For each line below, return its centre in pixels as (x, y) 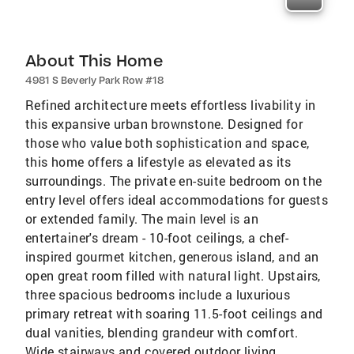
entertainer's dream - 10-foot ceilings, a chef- (157, 237)
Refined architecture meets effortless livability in (171, 104)
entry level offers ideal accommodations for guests (177, 199)
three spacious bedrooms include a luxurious (158, 294)
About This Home (94, 60)
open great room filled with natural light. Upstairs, (173, 275)
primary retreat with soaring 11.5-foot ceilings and (174, 313)
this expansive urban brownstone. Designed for (164, 123)
